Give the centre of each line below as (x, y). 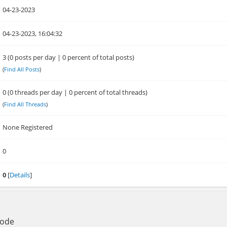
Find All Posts (22, 69)
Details (20, 175)
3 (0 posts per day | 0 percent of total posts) (69, 57)
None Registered (28, 127)
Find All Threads (25, 104)
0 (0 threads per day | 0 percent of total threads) (75, 92)
